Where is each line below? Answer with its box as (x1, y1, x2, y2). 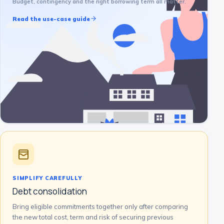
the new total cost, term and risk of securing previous (12, 213, 173, 221)
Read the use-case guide (12, 14, 90, 22)
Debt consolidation (12, 185, 87, 197)
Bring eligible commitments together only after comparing (12, 202, 188, 210)
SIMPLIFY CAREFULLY (12, 174, 82, 181)
